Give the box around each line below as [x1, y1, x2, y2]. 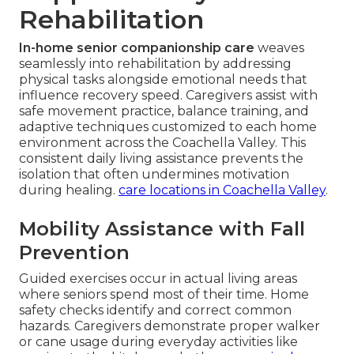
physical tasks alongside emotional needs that [19, 72, 307, 88]
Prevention [19, 241, 130, 265]
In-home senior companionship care [19, 40, 254, 56]
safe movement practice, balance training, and [19, 104, 309, 119]
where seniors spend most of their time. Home [19, 287, 309, 303]
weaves [254, 40, 304, 56]
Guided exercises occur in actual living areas [19, 271, 297, 287]
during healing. [19, 183, 119, 198]
